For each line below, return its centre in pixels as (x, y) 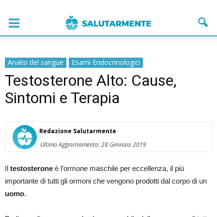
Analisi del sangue (36, 62)
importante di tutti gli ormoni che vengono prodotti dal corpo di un (106, 181)
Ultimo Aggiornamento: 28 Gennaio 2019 (93, 145)
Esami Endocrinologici (106, 62)
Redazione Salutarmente (78, 131)
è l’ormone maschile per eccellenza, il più (118, 168)
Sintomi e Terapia (62, 98)
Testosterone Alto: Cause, (91, 80)
